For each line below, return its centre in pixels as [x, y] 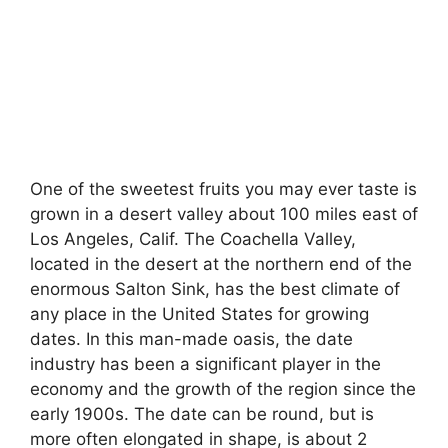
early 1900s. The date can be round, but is [202, 414]
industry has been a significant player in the [205, 364]
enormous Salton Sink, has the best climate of [215, 289]
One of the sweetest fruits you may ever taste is [223, 189]
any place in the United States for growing [199, 314]
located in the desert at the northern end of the [221, 264]
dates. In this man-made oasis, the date [191, 339]
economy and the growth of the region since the [223, 389]
